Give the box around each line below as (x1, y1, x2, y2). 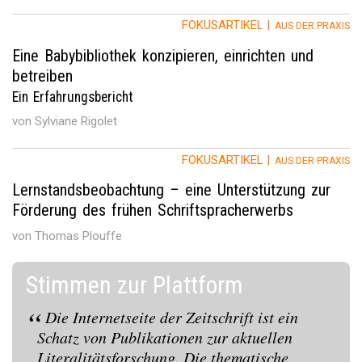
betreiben (12, 65, 73, 86)
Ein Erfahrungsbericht (12, 88, 133, 105)
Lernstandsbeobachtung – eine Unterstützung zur (12, 180, 330, 200)
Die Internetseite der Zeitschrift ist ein (45, 306, 298, 328)
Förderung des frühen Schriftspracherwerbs (12, 200, 293, 221)
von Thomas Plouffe (12, 228, 122, 243)
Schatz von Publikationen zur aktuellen (37, 326, 293, 348)
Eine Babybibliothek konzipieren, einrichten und (12, 45, 314, 65)
